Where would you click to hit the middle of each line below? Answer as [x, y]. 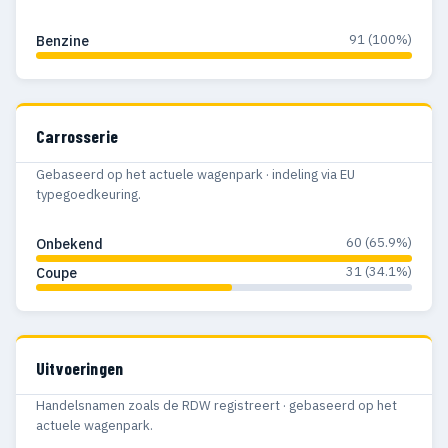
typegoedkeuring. [88, 194]
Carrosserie [77, 136]
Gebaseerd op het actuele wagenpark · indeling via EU [195, 174]
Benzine [62, 41]
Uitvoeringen [80, 367]
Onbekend [69, 243]
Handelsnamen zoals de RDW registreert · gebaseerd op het [216, 406]
